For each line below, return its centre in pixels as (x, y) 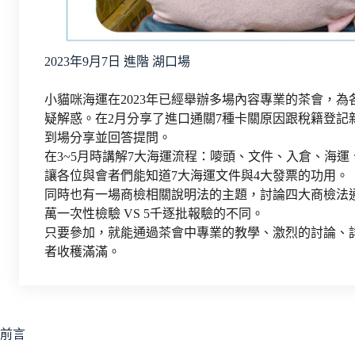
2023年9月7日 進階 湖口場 (117, 61)
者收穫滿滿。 (82, 251)
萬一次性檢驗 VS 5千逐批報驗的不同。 (154, 213)
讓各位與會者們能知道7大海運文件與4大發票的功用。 (197, 175)
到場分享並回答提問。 (108, 137)
